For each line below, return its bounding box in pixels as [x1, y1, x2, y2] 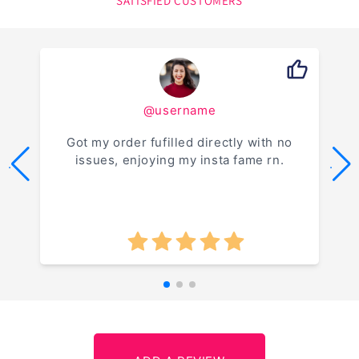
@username [143, 103, 216, 119]
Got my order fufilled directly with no [67, 134, 292, 150]
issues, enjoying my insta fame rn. [75, 151, 284, 167]
